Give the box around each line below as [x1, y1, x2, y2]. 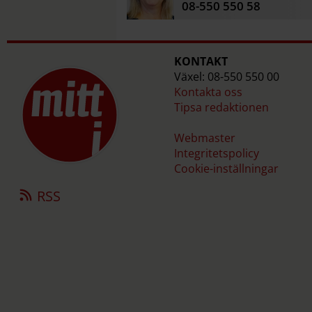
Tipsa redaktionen [173, 99, 269, 115]
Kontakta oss [173, 84, 242, 100]
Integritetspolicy [173, 145, 259, 161]
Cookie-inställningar [173, 160, 279, 176]
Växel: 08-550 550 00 [173, 68, 279, 84]
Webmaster [173, 130, 235, 146]
